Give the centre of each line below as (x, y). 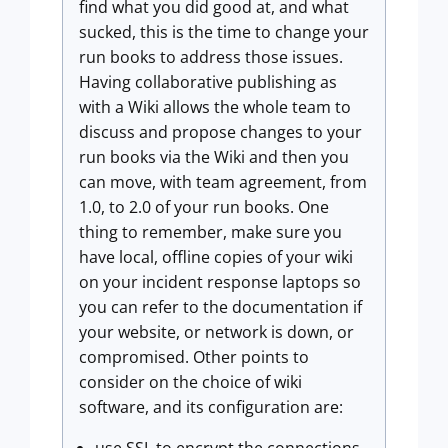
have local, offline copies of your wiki (216, 257)
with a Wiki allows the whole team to (215, 107)
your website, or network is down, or (216, 332)
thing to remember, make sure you (210, 232)
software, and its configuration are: (213, 407)
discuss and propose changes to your (220, 132)
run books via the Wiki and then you (214, 157)
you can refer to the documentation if (220, 307)
